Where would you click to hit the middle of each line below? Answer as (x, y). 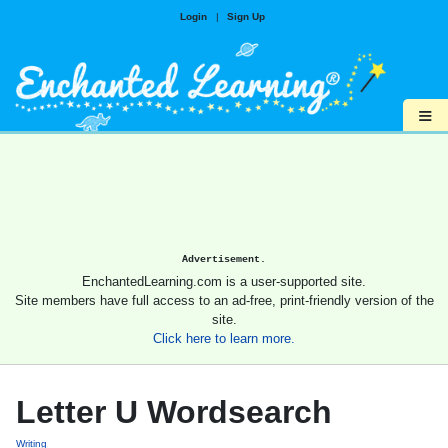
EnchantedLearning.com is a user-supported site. (224, 282)
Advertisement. (224, 259)
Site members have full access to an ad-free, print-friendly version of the (224, 301)
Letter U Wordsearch (174, 412)
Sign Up (245, 16)
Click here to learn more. (224, 339)
